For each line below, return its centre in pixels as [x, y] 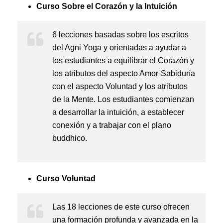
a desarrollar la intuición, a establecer [118, 112]
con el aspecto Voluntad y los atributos [120, 86]
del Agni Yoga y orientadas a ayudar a [119, 48]
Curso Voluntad [66, 178]
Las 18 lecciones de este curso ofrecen [121, 207]
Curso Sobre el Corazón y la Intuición [107, 6]
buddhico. [70, 138]
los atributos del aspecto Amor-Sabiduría [124, 73]
